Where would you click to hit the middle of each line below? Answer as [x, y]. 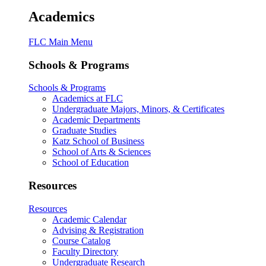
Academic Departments [96, 120]
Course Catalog [81, 240]
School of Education [91, 163]
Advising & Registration [98, 230]
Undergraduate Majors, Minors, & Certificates [138, 109]
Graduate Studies [84, 131]
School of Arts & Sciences [102, 152]
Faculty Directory [85, 251]
